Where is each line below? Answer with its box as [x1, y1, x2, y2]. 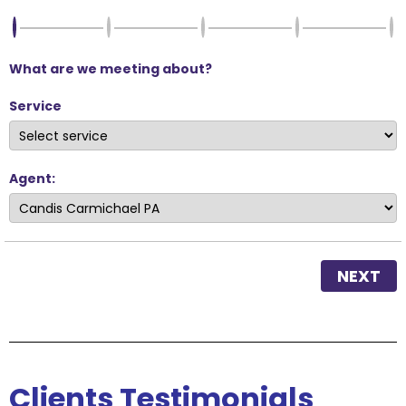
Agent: [9, 169, 55, 188]
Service [9, 97, 62, 116]
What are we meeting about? [9, 59, 212, 78]
